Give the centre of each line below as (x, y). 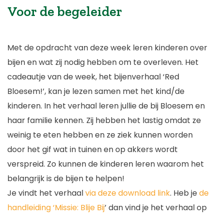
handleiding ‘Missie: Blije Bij (56, 207)
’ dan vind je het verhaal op (156, 207)
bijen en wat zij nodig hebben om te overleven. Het (103, 62)
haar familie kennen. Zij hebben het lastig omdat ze (104, 120)
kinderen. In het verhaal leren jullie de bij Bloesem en (106, 106)
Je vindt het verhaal (46, 193)
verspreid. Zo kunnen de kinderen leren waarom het (106, 164)
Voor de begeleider (65, 11)
